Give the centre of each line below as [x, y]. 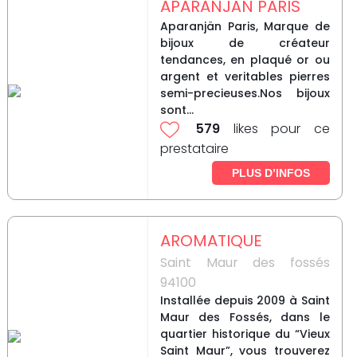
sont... [177, 110]
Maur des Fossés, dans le [245, 318]
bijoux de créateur [245, 43]
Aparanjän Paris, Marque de [245, 27]
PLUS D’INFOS [271, 173]
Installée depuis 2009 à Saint [245, 301]
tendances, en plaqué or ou [245, 60]
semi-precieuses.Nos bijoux [245, 94]
